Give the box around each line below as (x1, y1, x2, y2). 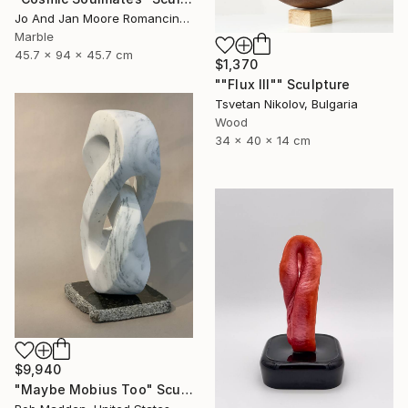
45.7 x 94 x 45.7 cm (15, 46, 133, 62)
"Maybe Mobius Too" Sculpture (180, 382, 193, 398)
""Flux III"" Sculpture (215, 76, 351, 93)
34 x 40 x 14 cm (215, 133, 311, 148)
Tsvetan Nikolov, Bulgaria (215, 97, 358, 112)
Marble (15, 28, 54, 44)
